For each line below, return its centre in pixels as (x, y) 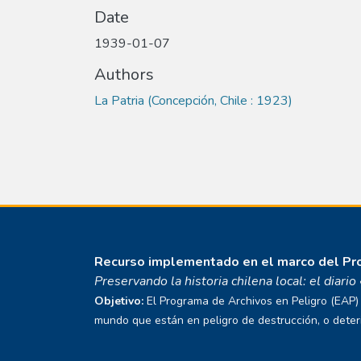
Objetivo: (119, 301)
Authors (124, 74)
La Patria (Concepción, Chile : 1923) (193, 100)
